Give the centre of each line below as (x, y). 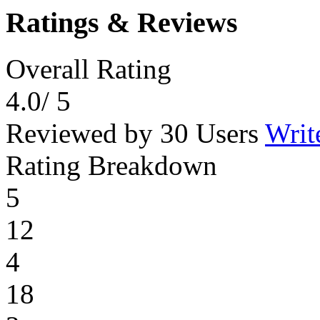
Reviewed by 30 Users (135, 133)
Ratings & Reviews (122, 22)
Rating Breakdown (111, 165)
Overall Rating (89, 69)
